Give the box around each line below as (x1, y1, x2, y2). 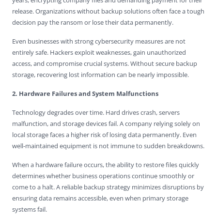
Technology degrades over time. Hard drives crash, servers (12, 108, 180, 117)
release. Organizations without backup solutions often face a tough (12, 6, 204, 15)
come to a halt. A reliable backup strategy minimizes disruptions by (12, 182, 204, 191)
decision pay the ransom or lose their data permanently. (12, 17, 173, 27)
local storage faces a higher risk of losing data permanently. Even (12, 130, 197, 139)
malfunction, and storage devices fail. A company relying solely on (12, 119, 200, 128)
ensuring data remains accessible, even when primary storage (12, 193, 188, 202)
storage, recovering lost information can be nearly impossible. (12, 70, 189, 79)
